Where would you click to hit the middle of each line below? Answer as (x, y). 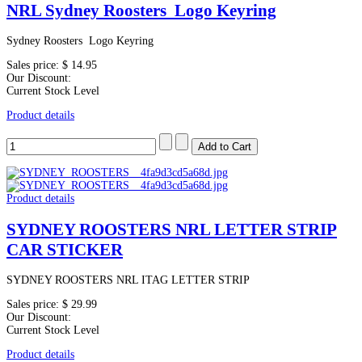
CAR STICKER (65, 249)
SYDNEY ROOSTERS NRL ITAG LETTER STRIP (128, 280)
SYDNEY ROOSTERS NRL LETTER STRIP (172, 229)
